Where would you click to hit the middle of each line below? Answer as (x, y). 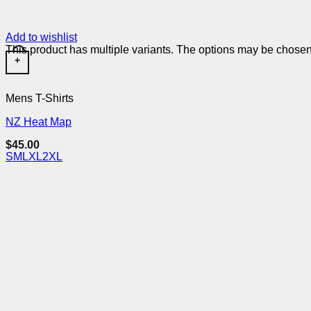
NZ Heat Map (39, 121)
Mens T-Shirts (40, 98)
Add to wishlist (41, 37)
